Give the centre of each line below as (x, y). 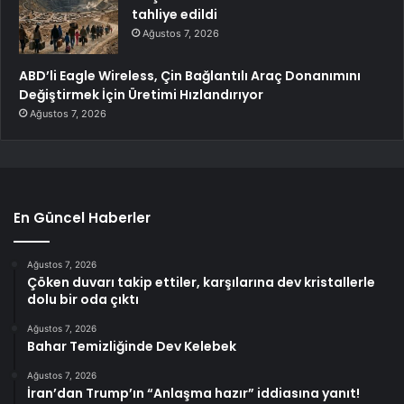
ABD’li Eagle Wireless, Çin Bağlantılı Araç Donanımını (190, 75)
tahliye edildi (174, 14)
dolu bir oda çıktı (83, 299)
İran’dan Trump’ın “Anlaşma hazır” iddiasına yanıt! (193, 393)
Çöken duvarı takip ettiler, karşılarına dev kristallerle (201, 282)
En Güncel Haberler (82, 217)
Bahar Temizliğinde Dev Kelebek (132, 346)
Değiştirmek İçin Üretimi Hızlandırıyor (141, 94)
